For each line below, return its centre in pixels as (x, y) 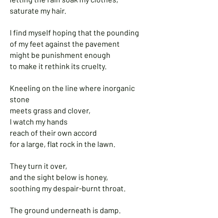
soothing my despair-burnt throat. (68, 188)
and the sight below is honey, (59, 177)
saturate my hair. (38, 10)
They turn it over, (38, 166)
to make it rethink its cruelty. (58, 66)
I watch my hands (39, 121)
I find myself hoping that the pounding (75, 32)
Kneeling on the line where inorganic (72, 88)
